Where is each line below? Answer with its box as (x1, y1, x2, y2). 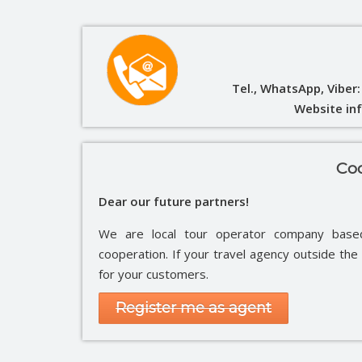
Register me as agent (116, 298, 271, 317)
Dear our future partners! (99, 192, 249, 209)
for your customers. (99, 265, 208, 282)
